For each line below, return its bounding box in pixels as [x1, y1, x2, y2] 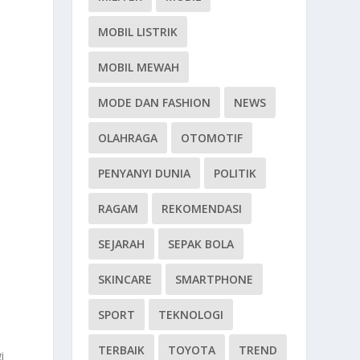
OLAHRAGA [98, 130, 158, 146]
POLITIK [214, 166, 257, 182]
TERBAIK [98, 342, 145, 358]
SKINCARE [98, 272, 153, 288]
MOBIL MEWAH [98, 59, 180, 76]
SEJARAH [98, 236, 145, 252]
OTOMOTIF [181, 130, 243, 146]
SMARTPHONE [175, 272, 254, 288]
